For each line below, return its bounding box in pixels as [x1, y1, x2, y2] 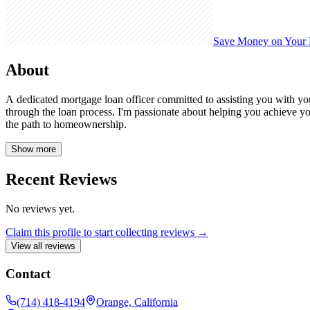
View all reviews [11, 241, 75, 252]
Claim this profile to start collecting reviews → [6, 226, 208, 239]
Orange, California [96, 295, 178, 308]
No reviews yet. [6, 203, 75, 215]
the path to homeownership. [6, 118, 127, 131]
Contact [6, 266, 51, 281]
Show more [11, 144, 56, 155]
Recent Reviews [6, 170, 117, 189]
